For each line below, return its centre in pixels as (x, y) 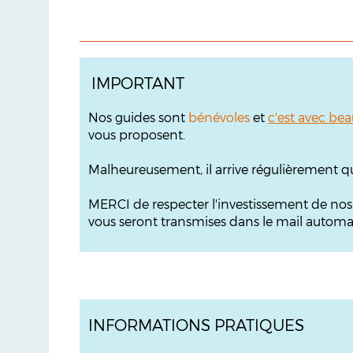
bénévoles (219, 117)
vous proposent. (137, 134)
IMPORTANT (138, 83)
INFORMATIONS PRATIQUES (197, 325)
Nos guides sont (139, 117)
